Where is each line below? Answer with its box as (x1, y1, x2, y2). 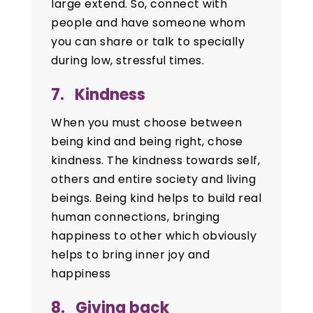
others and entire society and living (51, 171, 256, 188)
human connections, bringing (51, 209, 220, 226)
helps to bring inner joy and (51, 247, 210, 263)
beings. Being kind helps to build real (51, 190, 262, 207)
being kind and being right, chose (51, 133, 243, 150)
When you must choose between (51, 115, 242, 131)
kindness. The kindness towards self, (51, 152, 261, 169)
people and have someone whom (51, 15, 246, 31)
